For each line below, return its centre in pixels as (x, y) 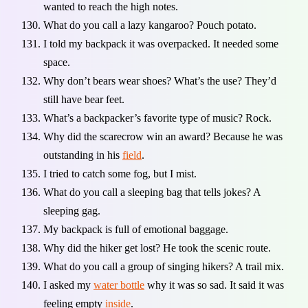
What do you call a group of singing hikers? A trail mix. (164, 267)
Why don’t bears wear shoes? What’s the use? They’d (160, 81)
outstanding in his (83, 155)
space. (57, 63)
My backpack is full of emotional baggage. (136, 230)
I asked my (68, 285)
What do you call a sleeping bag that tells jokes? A (152, 192)
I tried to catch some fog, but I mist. (120, 174)
